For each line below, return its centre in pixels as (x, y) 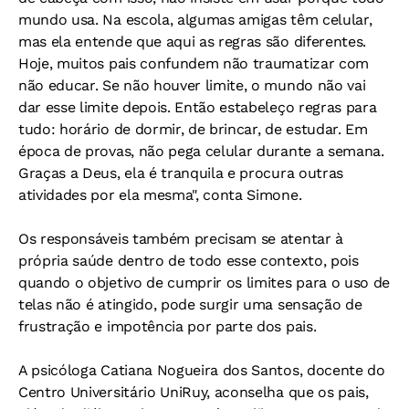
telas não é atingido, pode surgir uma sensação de (190, 305)
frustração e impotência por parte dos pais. (168, 327)
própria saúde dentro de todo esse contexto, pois (189, 261)
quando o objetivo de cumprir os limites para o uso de (204, 283)
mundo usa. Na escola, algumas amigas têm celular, (195, 20)
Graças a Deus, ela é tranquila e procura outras (181, 173)
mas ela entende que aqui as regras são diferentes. (192, 42)
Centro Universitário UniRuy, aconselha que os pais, (194, 393)
